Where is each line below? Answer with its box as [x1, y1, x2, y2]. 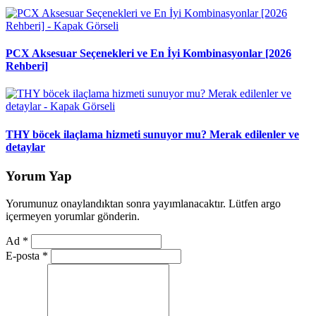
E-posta [6, 249, 42, 262]
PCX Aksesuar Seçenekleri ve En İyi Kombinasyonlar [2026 [6, 47, 291, 60]
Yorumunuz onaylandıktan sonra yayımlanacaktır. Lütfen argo [6, 197, 281, 209]
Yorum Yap [6, 168, 72, 183]
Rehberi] [6, 60, 48, 73]
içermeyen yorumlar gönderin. [6, 209, 140, 222]
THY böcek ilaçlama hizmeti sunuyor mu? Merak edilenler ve [6, 128, 299, 140]
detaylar [6, 140, 45, 153]
